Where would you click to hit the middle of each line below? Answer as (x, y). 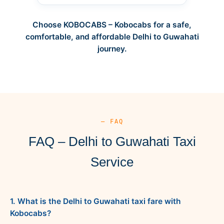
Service (112, 162)
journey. (112, 48)
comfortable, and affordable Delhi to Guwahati (112, 36)
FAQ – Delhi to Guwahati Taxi (112, 141)
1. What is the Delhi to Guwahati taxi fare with (95, 201)
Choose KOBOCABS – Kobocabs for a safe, (112, 24)
